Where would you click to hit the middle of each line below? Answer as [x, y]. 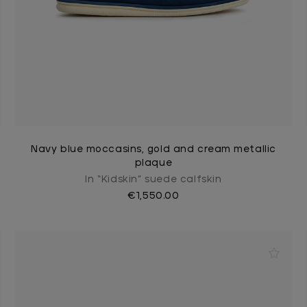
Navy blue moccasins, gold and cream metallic [153, 149]
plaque [153, 163]
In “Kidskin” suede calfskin [153, 179]
